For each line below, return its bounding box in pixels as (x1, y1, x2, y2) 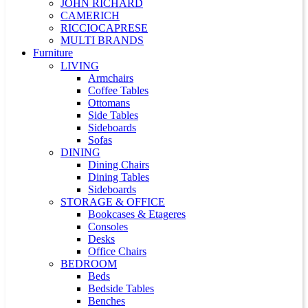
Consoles (88, 221, 128, 232)
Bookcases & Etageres (88, 208, 186, 220)
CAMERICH (60, 10, 120, 21)
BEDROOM (60, 258, 117, 269)
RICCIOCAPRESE (60, 22, 148, 34)
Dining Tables (88, 171, 149, 183)
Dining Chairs (88, 159, 149, 170)
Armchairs (88, 72, 133, 84)
